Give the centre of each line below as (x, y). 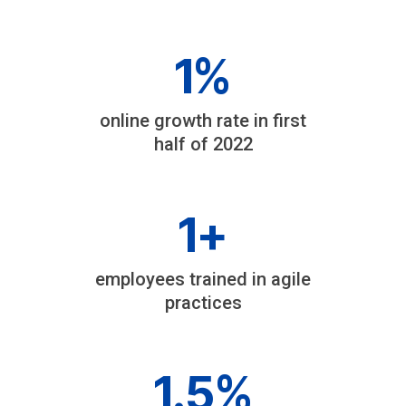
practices (203, 303)
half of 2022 (203, 144)
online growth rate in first (203, 121)
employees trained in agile (203, 279)
